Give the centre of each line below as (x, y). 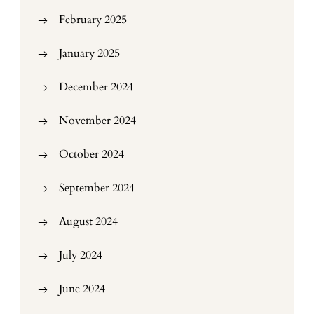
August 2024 (88, 221)
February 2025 (93, 20)
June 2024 (82, 289)
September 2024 (97, 188)
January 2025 (89, 53)
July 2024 (81, 255)
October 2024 (91, 154)
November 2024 (97, 121)
